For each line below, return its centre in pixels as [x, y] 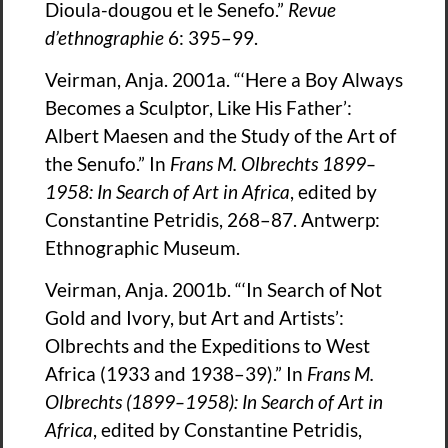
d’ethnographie [104, 37]
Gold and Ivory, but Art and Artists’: [194, 318]
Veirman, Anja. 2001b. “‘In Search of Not [213, 290]
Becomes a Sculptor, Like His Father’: [198, 108]
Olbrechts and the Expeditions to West [207, 346]
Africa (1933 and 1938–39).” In [176, 374]
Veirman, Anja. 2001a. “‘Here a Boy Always [224, 80]
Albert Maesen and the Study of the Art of [220, 136]
